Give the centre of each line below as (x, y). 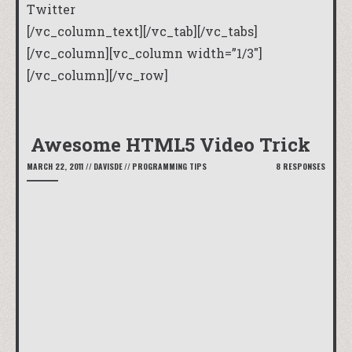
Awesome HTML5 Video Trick (170, 144)
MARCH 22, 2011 (55, 166)
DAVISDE (108, 166)
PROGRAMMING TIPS (169, 166)
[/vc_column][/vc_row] (97, 75)
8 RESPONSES (301, 166)
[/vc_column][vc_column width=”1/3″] (145, 53)
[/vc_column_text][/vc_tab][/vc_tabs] (142, 31)
